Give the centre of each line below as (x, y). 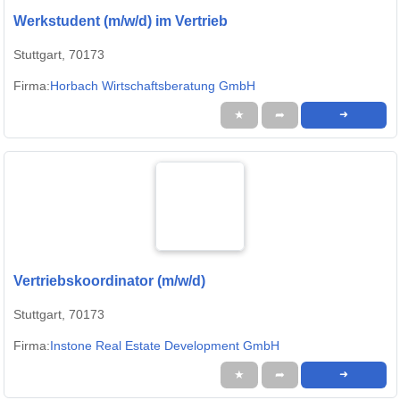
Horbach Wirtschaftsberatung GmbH (153, 86)
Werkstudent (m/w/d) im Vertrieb (121, 21)
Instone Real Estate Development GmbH (165, 346)
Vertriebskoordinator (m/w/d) (109, 281)
